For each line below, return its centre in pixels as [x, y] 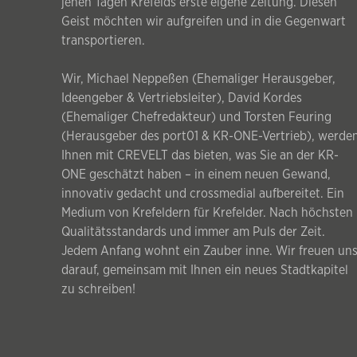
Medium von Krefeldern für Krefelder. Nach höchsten [207, 213]
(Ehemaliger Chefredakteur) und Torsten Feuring [196, 118]
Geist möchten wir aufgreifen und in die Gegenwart [204, 22]
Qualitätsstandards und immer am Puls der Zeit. [193, 232]
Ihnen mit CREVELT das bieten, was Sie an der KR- [200, 156]
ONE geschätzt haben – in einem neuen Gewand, [196, 175]
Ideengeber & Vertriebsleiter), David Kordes [182, 98]
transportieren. [103, 41]
